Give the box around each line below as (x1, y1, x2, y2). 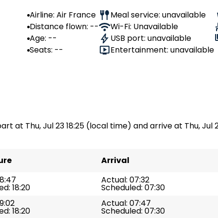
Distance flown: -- (30, 21, 99, 32)
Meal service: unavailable (110, 9, 206, 20)
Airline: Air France (30, 9, 96, 20)
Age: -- (30, 33, 57, 44)
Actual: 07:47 (101, 198, 151, 209)
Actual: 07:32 (101, 174, 149, 185)
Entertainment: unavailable (110, 44, 214, 55)
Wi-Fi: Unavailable (110, 21, 178, 32)
